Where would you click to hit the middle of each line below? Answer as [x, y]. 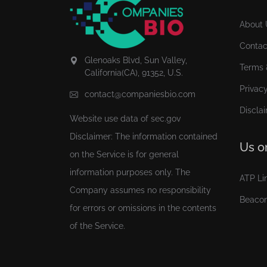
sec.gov [166, 118]
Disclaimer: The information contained [144, 136]
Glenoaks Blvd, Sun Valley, [136, 60]
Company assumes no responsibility [140, 190]
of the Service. [97, 226]
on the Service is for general [124, 154]
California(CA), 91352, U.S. [134, 72]
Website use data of [110, 118]
